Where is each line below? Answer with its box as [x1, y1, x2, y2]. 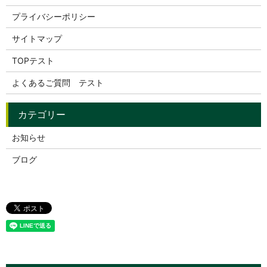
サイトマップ [11, 33, 62, 44]
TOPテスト [11, 55, 54, 66]
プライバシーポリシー [11, 11, 95, 21]
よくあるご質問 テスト [11, 77, 104, 88]
